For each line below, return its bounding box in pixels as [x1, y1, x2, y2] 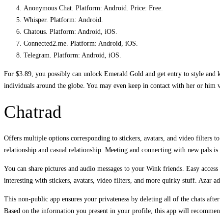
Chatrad [4, 102, 62, 122]
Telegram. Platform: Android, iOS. [24, 51, 121, 59]
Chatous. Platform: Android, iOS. [24, 27, 117, 35]
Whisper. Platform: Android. [24, 16, 103, 24]
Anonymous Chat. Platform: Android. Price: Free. [24, 4, 163, 12]
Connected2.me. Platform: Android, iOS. [24, 39, 138, 47]
